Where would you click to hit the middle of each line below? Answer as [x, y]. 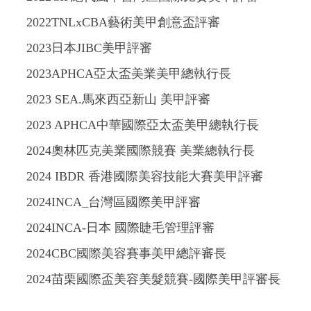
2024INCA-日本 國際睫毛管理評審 [120, 228]
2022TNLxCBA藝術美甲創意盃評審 [123, 23]
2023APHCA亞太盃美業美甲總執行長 [129, 74]
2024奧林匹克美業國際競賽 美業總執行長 [141, 151]
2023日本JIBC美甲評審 [89, 48]
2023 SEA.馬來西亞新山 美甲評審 [118, 100]
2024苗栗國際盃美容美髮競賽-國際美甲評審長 [153, 279]
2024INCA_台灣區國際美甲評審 [114, 202]
